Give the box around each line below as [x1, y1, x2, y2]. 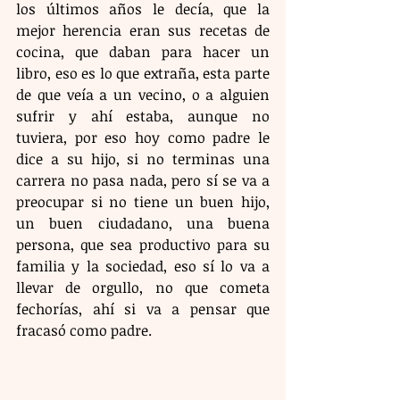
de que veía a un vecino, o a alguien [16, 85, 270, 105]
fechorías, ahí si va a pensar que [16, 299, 270, 320]
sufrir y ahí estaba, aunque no [16, 106, 270, 127]
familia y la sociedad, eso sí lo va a [16, 256, 270, 277]
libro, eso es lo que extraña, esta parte [16, 63, 270, 84]
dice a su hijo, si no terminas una [16, 149, 270, 170]
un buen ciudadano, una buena [16, 213, 270, 234]
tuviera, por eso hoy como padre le [16, 128, 270, 148]
